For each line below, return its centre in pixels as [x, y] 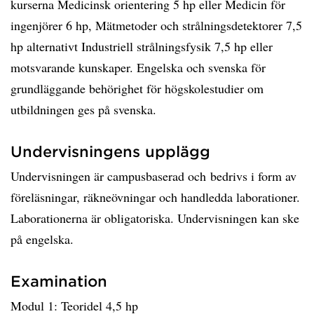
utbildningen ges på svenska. [83, 109]
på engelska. [42, 239]
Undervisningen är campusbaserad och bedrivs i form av [153, 176]
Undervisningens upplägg [110, 151]
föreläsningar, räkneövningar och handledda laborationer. [155, 197]
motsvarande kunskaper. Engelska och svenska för [138, 67]
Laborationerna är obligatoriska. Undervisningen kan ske [155, 218]
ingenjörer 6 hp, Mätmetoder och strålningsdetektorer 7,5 [156, 25]
